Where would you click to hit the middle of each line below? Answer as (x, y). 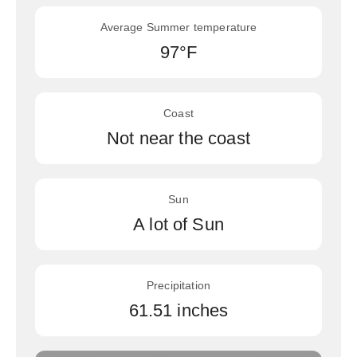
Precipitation (178, 285)
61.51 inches (178, 310)
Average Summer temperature (178, 27)
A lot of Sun (178, 224)
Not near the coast (178, 138)
